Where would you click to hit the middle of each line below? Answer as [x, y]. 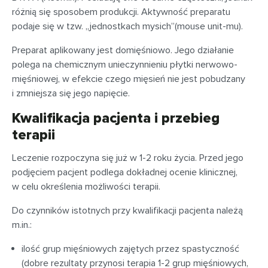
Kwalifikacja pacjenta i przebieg [116, 118]
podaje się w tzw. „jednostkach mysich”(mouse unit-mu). [127, 26]
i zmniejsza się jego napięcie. [71, 93]
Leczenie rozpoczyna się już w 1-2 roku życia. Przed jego [128, 158]
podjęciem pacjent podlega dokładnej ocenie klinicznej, [125, 172]
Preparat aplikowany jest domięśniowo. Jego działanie [123, 50]
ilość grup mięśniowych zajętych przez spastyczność [130, 249]
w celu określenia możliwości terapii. [86, 187]
